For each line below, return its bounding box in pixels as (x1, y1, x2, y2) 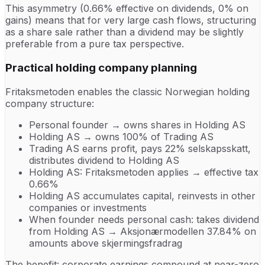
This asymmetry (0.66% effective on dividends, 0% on (5, 2, 248, 15)
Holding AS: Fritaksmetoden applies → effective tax (29, 166, 258, 178)
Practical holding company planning (5, 60, 197, 75)
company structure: (5, 97, 94, 109)
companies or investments (29, 201, 147, 214)
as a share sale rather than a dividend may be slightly (5, 26, 244, 38)
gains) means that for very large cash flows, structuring (5, 14, 256, 27)
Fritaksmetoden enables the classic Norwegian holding (5, 85, 250, 98)
